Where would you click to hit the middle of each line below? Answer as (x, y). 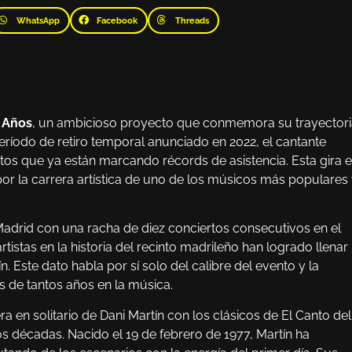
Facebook (117, 21)
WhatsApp (38, 21)
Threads (192, 21)
